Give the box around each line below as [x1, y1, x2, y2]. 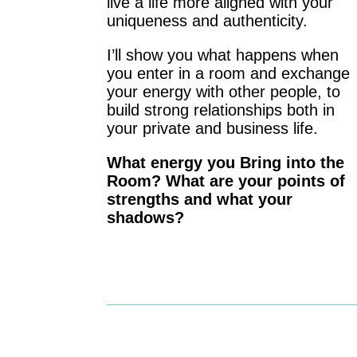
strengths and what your [107, 190, 293, 209]
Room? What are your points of [107, 172, 346, 190]
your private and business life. [107, 120, 319, 138]
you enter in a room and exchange [107, 65, 351, 83]
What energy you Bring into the [107, 154, 345, 172]
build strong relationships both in [107, 101, 335, 120]
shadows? [107, 209, 185, 227]
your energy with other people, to [107, 83, 341, 101]
